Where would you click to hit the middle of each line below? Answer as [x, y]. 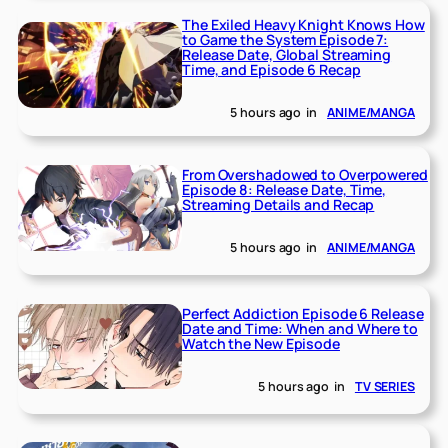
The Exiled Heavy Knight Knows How [303, 25]
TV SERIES [384, 386]
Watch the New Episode [261, 344]
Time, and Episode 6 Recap [271, 70]
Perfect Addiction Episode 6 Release [303, 314]
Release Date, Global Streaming [287, 55]
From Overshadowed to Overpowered [305, 175]
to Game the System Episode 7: [285, 40]
